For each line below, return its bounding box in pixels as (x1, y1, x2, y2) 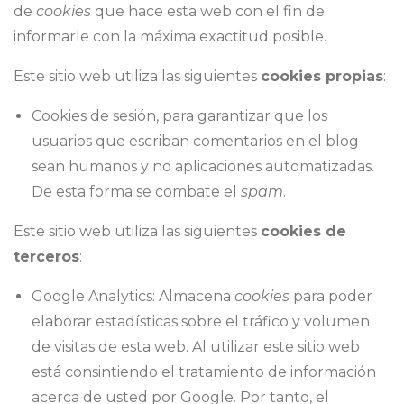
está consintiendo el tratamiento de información (32, 363, 376, 381)
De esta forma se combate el (32, 183, 241, 201)
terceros (14, 248, 79, 266)
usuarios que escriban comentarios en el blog (32, 133, 359, 151)
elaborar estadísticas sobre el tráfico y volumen (32, 313, 370, 331)
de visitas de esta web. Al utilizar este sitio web (32, 338, 360, 356)
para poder (289, 288, 372, 306)
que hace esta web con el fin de (91, 3, 325, 21)
